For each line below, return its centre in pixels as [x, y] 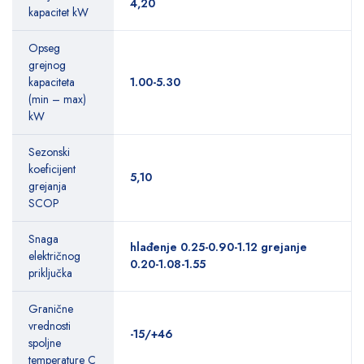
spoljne [45, 343]
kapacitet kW [58, 13]
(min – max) [57, 100]
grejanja [48, 186]
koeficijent [52, 169]
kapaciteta [52, 82]
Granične [51, 309]
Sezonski [49, 152]
